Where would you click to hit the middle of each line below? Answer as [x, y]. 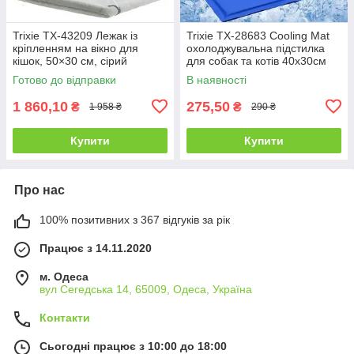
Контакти [65, 317]
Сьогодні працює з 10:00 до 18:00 [133, 346]
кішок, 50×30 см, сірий [70, 60]
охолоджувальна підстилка [256, 48]
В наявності [217, 79]
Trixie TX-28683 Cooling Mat [258, 35]
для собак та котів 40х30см [256, 60]
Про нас [40, 190]
